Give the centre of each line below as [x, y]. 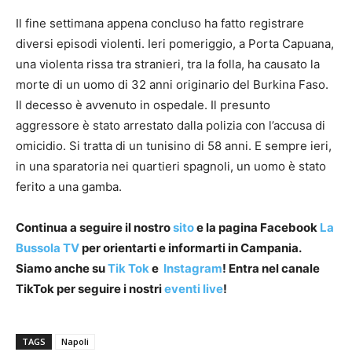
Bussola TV [49, 248]
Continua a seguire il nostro [93, 227]
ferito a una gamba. [69, 187]
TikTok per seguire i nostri [90, 289]
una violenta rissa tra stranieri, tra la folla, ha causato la [168, 64]
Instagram [193, 268]
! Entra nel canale [271, 268]
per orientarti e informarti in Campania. [191, 248]
